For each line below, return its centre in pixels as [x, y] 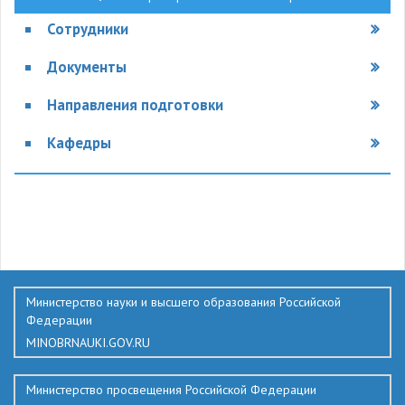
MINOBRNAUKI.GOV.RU [88, 343]
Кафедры [79, 143]
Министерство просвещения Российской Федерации [171, 390]
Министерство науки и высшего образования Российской [184, 302]
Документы [86, 67]
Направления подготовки [135, 105]
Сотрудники [87, 29]
